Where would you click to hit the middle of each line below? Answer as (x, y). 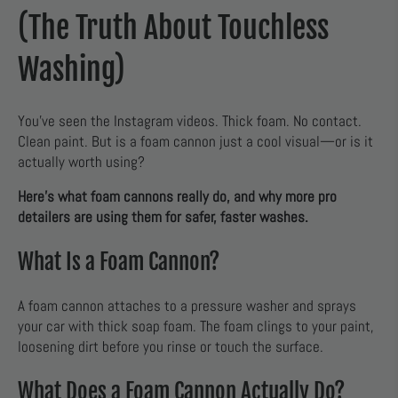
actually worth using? (81, 162)
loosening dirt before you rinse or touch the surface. (171, 347)
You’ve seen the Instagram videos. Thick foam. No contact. (190, 121)
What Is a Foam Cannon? (119, 262)
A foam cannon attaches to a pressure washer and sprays (187, 306)
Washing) (72, 69)
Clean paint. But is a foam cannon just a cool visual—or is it (195, 141)
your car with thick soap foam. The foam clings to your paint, (196, 327)
